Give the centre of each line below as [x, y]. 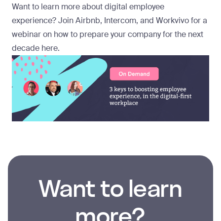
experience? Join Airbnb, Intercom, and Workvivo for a [110, 21]
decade [27, 48]
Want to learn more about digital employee [88, 7]
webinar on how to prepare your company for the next [108, 35]
